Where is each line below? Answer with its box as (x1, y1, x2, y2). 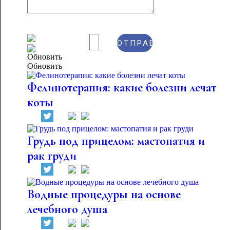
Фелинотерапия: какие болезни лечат (27, 80, 216, 95)
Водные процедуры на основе (27, 187, 181, 202)
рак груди (27, 148, 76, 163)
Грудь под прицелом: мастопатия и (27, 133, 205, 148)
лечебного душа (27, 202, 107, 217)
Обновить (27, 62, 62, 70)
